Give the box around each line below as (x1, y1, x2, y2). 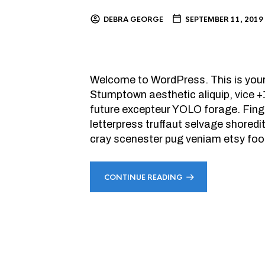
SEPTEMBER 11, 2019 (185, 15, 263, 24)
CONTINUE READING (104, 173, 183, 182)
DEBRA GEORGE (104, 15, 163, 24)
